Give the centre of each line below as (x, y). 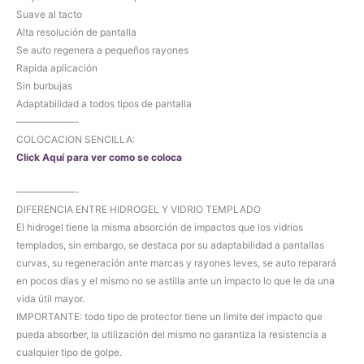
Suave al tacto (49, 15)
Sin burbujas (44, 86)
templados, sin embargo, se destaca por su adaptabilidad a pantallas (170, 245)
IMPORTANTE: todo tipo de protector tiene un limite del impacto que (169, 316)
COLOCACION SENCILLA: (76, 140)
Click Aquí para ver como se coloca (99, 158)
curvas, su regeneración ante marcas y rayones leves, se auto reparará (176, 262)
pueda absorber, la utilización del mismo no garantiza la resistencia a (171, 334)
